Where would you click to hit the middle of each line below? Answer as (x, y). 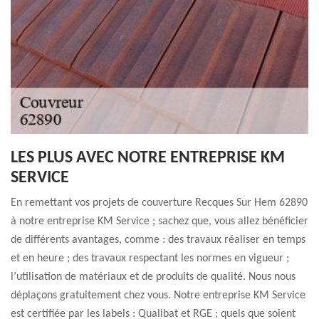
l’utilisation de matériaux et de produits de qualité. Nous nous (153, 277)
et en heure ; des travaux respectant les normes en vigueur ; (150, 258)
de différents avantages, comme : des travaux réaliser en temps (158, 240)
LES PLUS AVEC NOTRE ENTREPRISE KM (148, 158)
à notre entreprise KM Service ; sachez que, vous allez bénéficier (159, 221)
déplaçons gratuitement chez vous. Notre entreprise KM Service (158, 296)
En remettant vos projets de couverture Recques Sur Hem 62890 (159, 203)
